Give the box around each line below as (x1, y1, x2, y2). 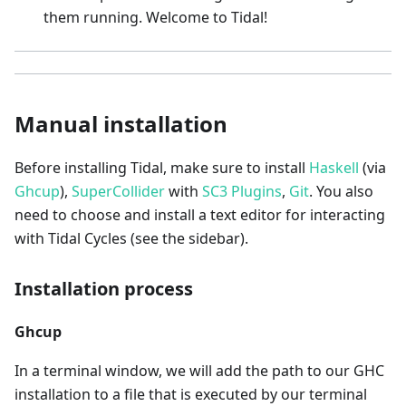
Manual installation (14, 109, 227, 140)
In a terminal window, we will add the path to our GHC (14, 361, 384, 382)
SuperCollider (72, 181, 165, 202)
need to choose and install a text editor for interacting (14, 205, 385, 226)
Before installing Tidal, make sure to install (14, 158, 309, 179)
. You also (309, 181, 373, 202)
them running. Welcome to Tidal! (43, 7, 267, 28)
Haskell (309, 158, 359, 179)
